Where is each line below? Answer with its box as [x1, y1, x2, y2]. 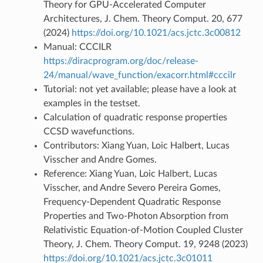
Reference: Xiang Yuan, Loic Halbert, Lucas [43, 168, 217, 178]
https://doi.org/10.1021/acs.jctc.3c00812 [71, 28, 241, 38]
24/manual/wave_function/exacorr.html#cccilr [43, 70, 236, 80]
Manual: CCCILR [43, 42, 112, 52]
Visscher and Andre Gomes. [43, 154, 157, 164]
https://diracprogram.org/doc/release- [43, 56, 198, 66]
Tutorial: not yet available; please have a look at [43, 84, 237, 94]
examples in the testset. [43, 98, 140, 108]
